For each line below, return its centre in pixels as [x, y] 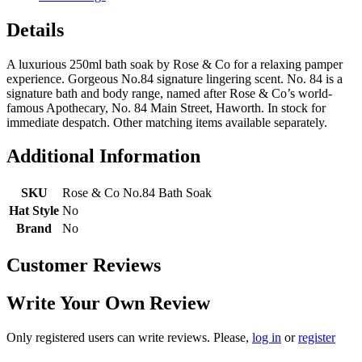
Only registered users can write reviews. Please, [129, 338]
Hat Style [34, 211]
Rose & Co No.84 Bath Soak [137, 193]
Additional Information [103, 156]
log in [267, 338]
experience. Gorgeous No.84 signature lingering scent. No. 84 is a [175, 78]
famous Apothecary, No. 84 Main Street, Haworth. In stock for [166, 107]
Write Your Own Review [108, 303]
